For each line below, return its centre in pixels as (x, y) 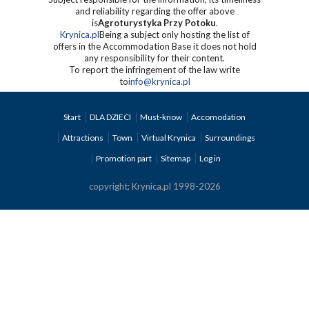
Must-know (162, 117)
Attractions (83, 138)
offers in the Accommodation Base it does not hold (154, 46)
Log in (210, 158)
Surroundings (230, 138)
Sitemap (176, 158)
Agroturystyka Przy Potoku (157, 23)
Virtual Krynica (169, 138)
